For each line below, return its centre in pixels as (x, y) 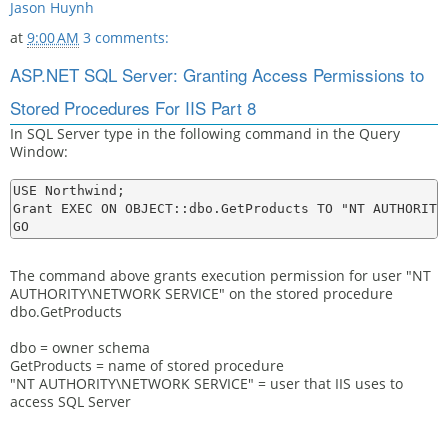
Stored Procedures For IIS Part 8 (133, 107)
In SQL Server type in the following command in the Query (205, 133)
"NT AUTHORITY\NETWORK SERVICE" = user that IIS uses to (206, 383)
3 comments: (126, 37)
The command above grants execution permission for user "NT (220, 275)
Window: (39, 151)
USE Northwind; (69, 190)
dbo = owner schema (80, 347)
